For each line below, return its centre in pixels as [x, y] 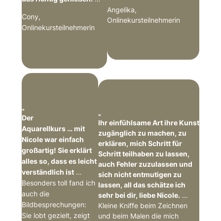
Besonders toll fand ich [58, 183]
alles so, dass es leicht [59, 161]
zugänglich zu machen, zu [142, 133]
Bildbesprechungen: [54, 204]
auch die [35, 193]
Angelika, [122, 10]
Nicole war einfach [53, 139]
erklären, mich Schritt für [140, 144]
